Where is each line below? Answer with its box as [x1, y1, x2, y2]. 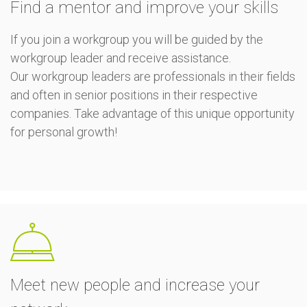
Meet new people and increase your [10, 275, 260, 295]
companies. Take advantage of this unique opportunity [10, 106, 295, 121]
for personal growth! [10, 125, 120, 139]
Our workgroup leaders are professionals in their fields [10, 69, 295, 84]
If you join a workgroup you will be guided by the [10, 32, 263, 47]
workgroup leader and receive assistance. [10, 51, 231, 65]
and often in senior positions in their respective [10, 88, 258, 102]
